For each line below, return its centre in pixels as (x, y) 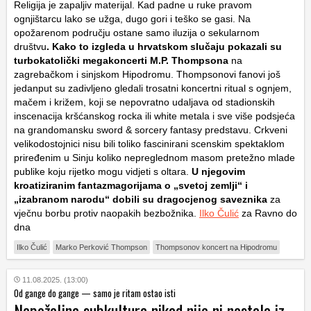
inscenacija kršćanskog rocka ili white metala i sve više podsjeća (154, 116)
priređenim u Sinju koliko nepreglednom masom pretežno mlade (154, 158)
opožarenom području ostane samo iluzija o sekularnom (137, 33)
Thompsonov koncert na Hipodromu (216, 247)
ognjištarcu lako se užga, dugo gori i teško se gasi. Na (132, 19)
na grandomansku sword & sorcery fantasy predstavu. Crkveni (151, 130)
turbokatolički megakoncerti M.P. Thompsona (121, 61)
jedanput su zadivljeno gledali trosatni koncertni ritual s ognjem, (153, 89)
